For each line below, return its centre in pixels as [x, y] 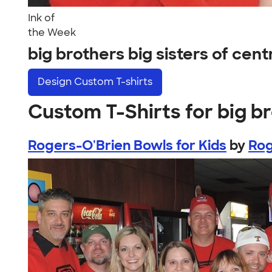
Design [56, 82]
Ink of [41, 18]
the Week [52, 32]
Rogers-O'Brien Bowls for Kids [127, 145]
